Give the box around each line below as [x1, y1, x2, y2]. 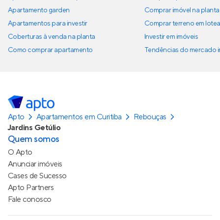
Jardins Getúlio [8, 123, 61, 133]
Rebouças [133, 112, 166, 122]
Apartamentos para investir [8, 19, 87, 28]
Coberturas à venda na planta [8, 32, 95, 42]
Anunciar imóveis [8, 159, 62, 169]
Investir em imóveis [144, 32, 198, 42]
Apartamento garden [8, 6, 70, 15]
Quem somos [8, 134, 59, 145]
